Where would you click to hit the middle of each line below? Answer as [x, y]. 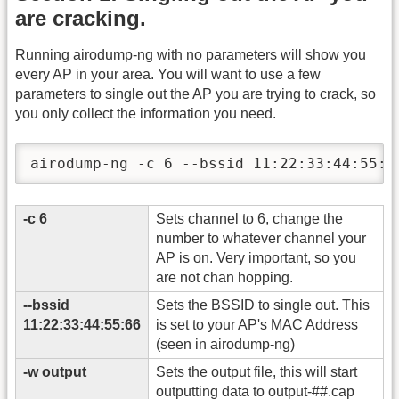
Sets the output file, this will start [256, 371]
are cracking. [81, 18]
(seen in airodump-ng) [225, 344]
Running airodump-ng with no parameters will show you [191, 54]
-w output [55, 371]
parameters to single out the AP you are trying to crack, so [195, 94]
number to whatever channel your [261, 238]
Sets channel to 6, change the [249, 218]
